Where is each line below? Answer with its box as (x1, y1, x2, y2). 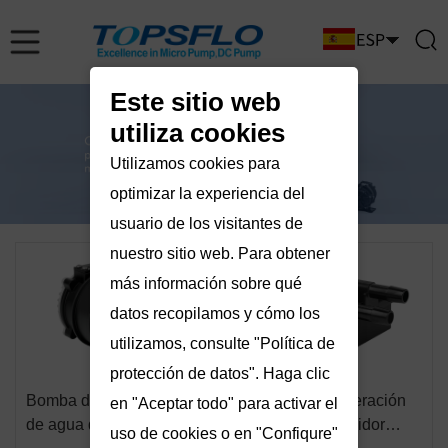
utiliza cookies (109, 118, 285, 149)
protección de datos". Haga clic (109, 365, 330, 383)
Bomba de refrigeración (240, 392, 406, 410)
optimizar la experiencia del (109, 185, 305, 203)
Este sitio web (109, 87, 281, 118)
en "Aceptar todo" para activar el (109, 395, 338, 413)
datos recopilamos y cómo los (109, 305, 320, 323)
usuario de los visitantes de (109, 215, 303, 233)
